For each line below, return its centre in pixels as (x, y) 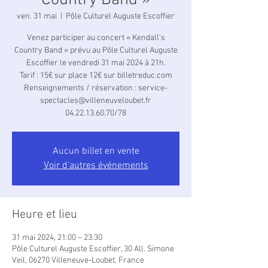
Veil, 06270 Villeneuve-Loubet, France (78, 261)
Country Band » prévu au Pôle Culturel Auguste (96, 51)
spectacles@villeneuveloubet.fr (96, 101)
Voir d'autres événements (96, 166)
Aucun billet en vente (96, 151)
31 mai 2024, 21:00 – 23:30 (57, 238)
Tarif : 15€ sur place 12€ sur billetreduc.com (96, 76)
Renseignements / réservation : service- (96, 88)
